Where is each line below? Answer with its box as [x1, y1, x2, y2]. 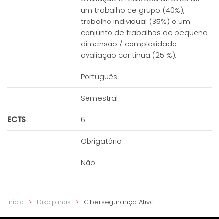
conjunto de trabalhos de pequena [81, 27, 208, 38]
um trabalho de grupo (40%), [81, 5, 185, 15]
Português [81, 71, 117, 82]
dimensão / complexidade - [81, 39, 183, 49]
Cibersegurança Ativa [84, 197, 154, 207]
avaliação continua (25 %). [81, 50, 176, 60]
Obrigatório [81, 136, 122, 146]
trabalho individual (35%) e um [81, 16, 190, 26]
